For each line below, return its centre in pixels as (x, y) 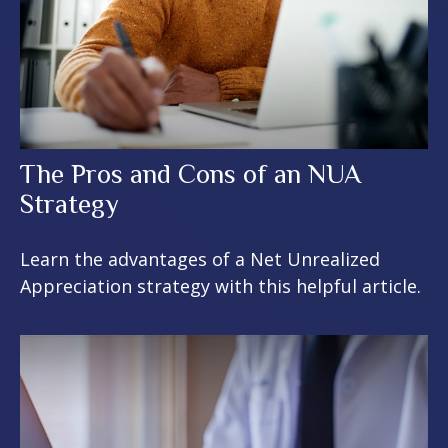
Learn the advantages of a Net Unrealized (200, 258)
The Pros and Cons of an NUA (190, 173)
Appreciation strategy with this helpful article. (220, 285)
